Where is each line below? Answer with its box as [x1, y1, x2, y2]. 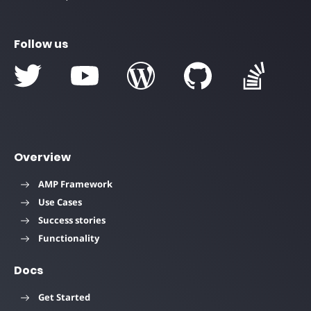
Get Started [38, 291, 90, 304]
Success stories [38, 214, 106, 227]
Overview [14, 149, 71, 166]
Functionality [38, 232, 99, 245]
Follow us [14, 36, 68, 53]
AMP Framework [38, 178, 112, 191]
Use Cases [38, 196, 82, 209]
